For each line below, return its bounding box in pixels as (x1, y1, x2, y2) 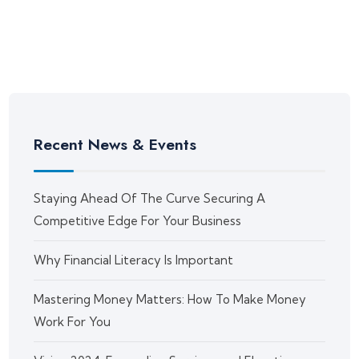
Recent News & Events (34, 133, 197, 156)
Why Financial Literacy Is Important (34, 252, 234, 268)
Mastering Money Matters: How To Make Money (34, 292, 307, 308)
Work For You (34, 314, 111, 330)
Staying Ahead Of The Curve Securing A (34, 191, 266, 207)
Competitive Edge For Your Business (34, 213, 242, 229)
